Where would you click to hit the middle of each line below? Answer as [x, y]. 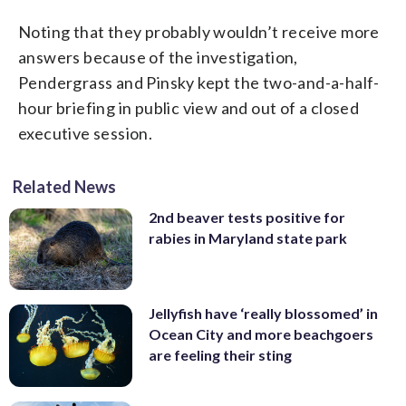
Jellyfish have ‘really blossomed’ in [263, 314]
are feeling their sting [220, 355]
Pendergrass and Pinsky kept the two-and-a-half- [199, 82]
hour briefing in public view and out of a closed [189, 107]
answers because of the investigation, [158, 57]
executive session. [86, 133]
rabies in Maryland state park [248, 237]
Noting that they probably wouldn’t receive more [199, 31]
